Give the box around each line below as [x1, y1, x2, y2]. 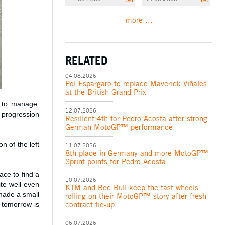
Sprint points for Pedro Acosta [65, 157, 166, 167]
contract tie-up [65, 200, 115, 210]
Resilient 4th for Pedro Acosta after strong [65, 114, 208, 124]
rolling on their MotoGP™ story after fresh [65, 191, 207, 201]
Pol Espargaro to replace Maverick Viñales [65, 79, 207, 89]
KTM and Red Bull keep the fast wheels [65, 183, 199, 193]
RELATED [65, 53, 108, 68]
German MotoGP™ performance [65, 122, 173, 132]
